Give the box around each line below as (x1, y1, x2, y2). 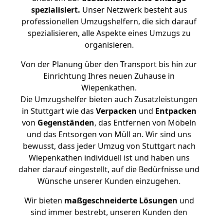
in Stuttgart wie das (21, 106, 96, 116)
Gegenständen (37, 117, 94, 128)
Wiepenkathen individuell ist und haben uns (28, 152, 190, 163)
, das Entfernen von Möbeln (94, 117, 196, 128)
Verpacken (95, 106, 137, 116)
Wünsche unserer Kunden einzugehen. (37, 176, 181, 186)
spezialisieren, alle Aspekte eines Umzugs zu (27, 28, 191, 38)
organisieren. (84, 39, 134, 50)
